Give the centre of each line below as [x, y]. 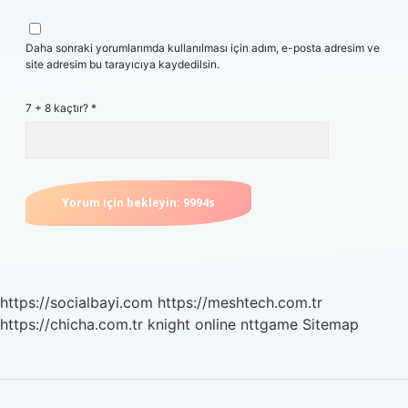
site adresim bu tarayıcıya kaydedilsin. [122, 64]
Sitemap [331, 324]
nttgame [269, 324]
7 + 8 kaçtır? [58, 108]
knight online [192, 324]
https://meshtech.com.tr [240, 302]
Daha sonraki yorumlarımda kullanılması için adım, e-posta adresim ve [203, 48]
